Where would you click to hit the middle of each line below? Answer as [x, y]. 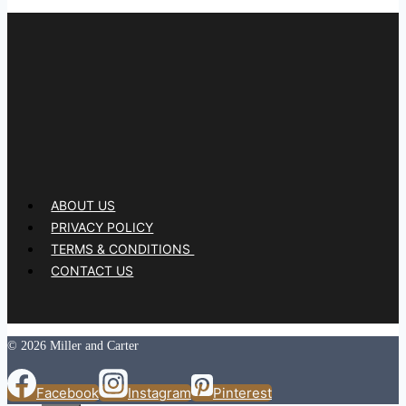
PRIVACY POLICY [102, 227]
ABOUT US [83, 206]
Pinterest [242, 392]
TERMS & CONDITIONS [123, 249]
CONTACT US [92, 271]
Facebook [68, 392]
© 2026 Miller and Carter [73, 345]
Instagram [159, 392]
